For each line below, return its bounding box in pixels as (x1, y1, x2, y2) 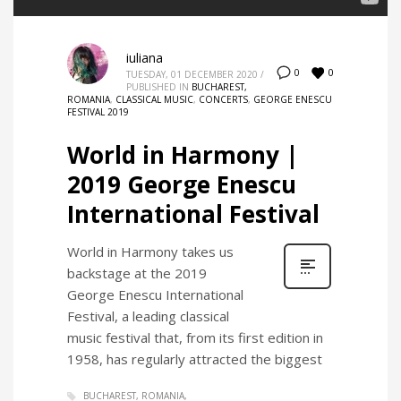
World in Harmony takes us (67, 243, 234, 261)
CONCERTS (199, 93, 248, 107)
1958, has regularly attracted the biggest (67, 350, 322, 369)
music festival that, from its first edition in (67, 328, 323, 347)
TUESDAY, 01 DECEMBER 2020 (126, 68, 258, 81)
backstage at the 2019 (67, 264, 207, 283)
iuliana (126, 49, 163, 67)
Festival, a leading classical (67, 307, 229, 326)
